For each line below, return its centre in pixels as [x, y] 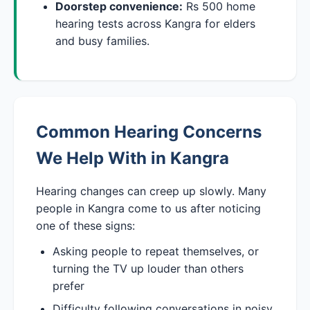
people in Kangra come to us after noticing [148, 208]
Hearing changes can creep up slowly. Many [151, 191]
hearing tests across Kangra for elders [155, 23]
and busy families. [102, 40]
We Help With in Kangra [133, 158]
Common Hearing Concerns [149, 131]
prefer [69, 285]
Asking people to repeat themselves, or [156, 251]
